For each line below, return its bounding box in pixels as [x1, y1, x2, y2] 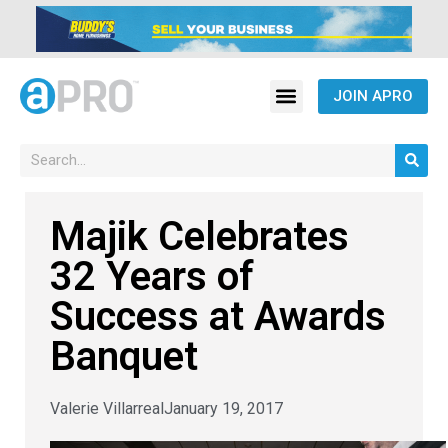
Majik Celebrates [50, 212, 349, 260]
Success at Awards [50, 292, 386, 340]
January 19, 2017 [164, 398, 283, 418]
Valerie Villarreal [50, 398, 164, 418]
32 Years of [50, 252, 254, 300]
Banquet [50, 332, 198, 380]
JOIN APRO [332, 86, 413, 105]
